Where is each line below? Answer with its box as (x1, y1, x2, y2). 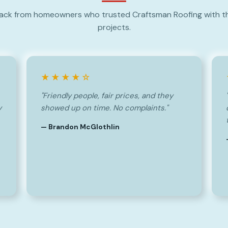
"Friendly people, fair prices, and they (41, 91, 173, 101)
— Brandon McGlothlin (41, 123, 120, 131)
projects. (97, 22, 131, 33)
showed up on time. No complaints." (41, 103, 168, 113)
